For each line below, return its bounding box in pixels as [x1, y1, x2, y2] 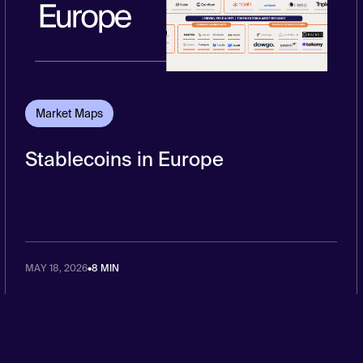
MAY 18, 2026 [24, 261, 88, 275]
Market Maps [35, 105, 103, 121]
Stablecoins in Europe [24, 146, 224, 172]
